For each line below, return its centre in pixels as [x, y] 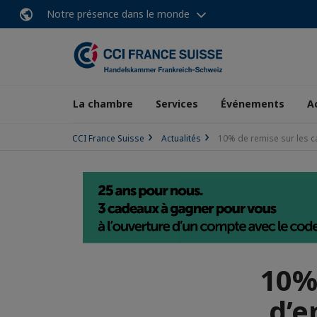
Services [177, 104]
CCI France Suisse [108, 138]
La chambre [103, 104]
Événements [253, 104]
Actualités [181, 138]
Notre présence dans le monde [118, 14]
